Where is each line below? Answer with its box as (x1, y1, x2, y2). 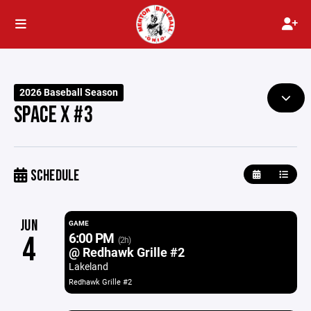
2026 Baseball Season (19, 86, 119, 99)
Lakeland (68, 260, 108, 273)
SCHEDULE (27, 167, 80, 185)
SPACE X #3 (14, 101, 94, 129)
